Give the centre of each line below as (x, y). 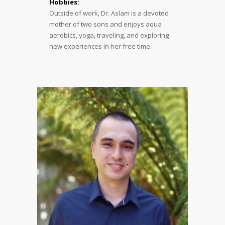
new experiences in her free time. (100, 46)
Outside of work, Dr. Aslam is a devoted (109, 13)
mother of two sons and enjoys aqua (105, 24)
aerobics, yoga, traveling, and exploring (109, 35)
